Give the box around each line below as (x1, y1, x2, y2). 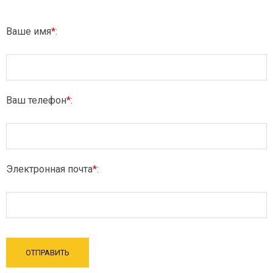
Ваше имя (6, 26, 51, 37)
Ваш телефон (6, 94, 66, 106)
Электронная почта (6, 163, 93, 175)
